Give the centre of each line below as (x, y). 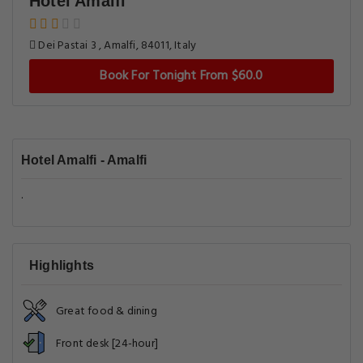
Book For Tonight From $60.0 (181, 76)
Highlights (62, 265)
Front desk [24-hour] (107, 344)
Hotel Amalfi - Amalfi (84, 160)
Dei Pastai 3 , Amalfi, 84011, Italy (116, 46)
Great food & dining (107, 312)
